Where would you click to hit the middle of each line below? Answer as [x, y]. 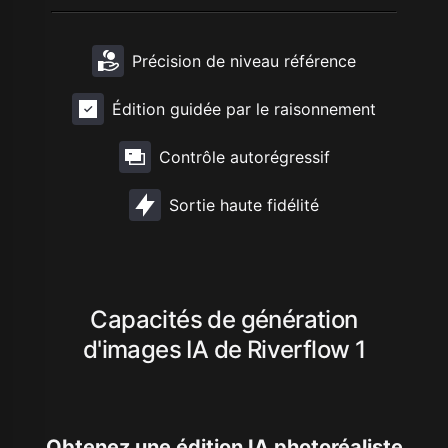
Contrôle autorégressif [244, 156]
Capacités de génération [224, 319]
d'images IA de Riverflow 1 [224, 349]
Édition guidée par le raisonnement [244, 108]
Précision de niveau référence [244, 60]
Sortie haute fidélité [244, 204]
